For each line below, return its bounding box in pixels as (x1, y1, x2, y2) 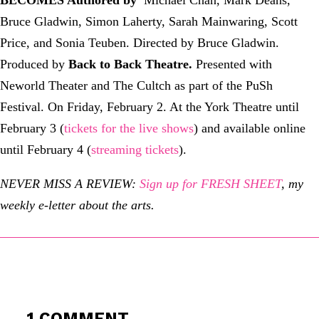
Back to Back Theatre (68, 56, 189, 71)
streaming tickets (91, 142, 179, 157)
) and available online (194, 120, 305, 135)
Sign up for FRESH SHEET (140, 176, 281, 191)
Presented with (192, 56, 272, 71)
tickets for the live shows (64, 120, 194, 135)
